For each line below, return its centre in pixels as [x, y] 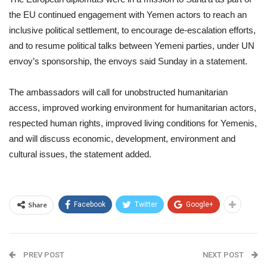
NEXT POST [224, 255]
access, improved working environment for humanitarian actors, [133, 108]
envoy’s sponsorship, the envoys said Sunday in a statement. [128, 61]
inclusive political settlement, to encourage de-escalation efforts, [132, 30]
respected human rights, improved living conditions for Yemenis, [133, 123]
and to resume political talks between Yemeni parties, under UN [132, 46]
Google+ [200, 204]
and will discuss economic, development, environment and [122, 139]
